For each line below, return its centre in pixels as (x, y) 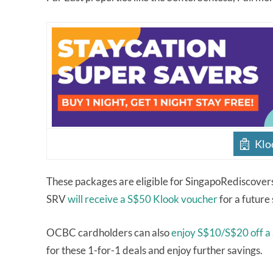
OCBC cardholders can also (109, 232)
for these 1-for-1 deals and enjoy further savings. (155, 250)
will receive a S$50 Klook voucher (143, 199)
